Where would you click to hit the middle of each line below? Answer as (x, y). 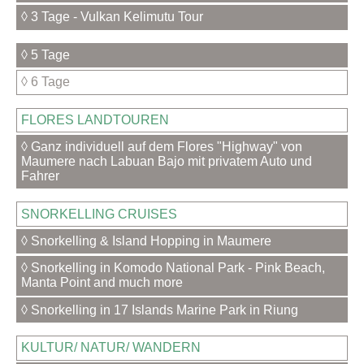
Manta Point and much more (102, 283)
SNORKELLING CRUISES (100, 214)
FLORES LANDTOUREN (95, 119)
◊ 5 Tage (46, 54)
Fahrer (41, 176)
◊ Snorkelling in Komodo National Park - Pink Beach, (173, 268)
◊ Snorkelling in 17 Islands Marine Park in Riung (160, 310)
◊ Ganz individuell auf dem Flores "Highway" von (162, 147)
